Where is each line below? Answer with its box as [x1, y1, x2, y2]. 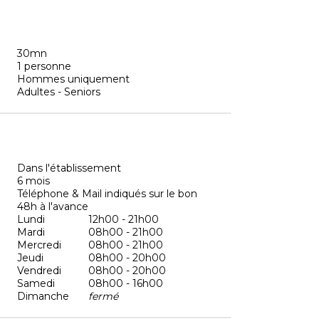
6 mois [17, 174, 50, 187]
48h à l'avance [17, 199, 88, 213]
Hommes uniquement [17, 72, 130, 85]
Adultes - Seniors [17, 85, 100, 98]
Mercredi [17, 238, 61, 251]
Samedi [17, 276, 55, 290]
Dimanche [17, 289, 69, 303]
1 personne [17, 59, 71, 73]
